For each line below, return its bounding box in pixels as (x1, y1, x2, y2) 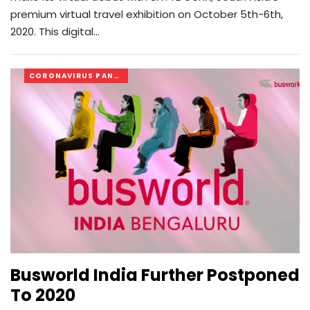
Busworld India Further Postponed (10, 264, 300, 287)
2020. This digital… (10, 24, 100, 39)
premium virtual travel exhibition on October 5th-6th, (10, 6, 283, 21)
